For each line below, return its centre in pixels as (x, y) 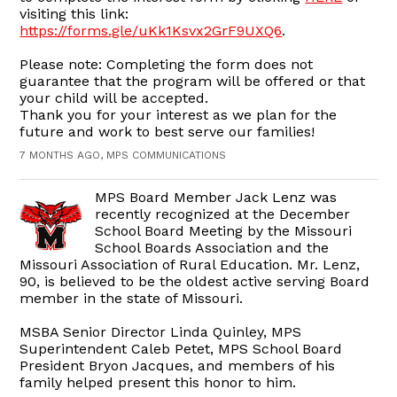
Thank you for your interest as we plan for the (179, 115)
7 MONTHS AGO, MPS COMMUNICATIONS (123, 156)
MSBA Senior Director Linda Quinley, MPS (161, 332)
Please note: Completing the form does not (167, 65)
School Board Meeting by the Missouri (224, 231)
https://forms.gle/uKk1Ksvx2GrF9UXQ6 (151, 31)
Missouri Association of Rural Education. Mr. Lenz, (190, 265)
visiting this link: (74, 14)
